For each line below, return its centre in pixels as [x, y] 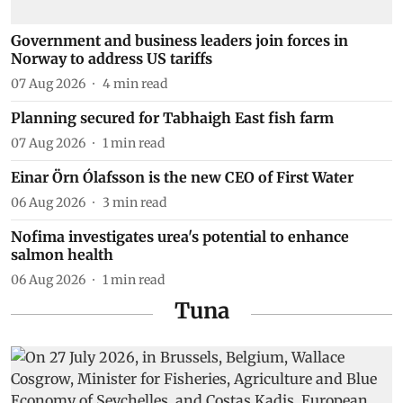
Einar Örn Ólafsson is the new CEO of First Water [182, 178]
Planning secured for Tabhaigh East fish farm [172, 118]
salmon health [62, 255]
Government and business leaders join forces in [179, 41]
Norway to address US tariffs [112, 59]
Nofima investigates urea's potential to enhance [180, 237]
